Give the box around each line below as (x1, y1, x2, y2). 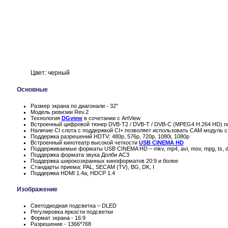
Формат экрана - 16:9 (31, 214, 85, 221)
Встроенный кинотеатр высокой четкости (31, 139, 139, 146)
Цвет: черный (31, 69, 70, 76)
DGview (62, 115, 82, 121)
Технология (31, 115, 62, 121)
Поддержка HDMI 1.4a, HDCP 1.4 (31, 169, 115, 176)
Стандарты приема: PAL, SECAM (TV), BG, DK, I (31, 163, 154, 170)
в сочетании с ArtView (82, 115, 140, 121)
